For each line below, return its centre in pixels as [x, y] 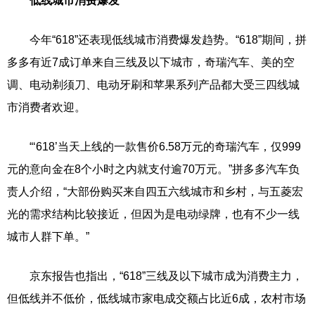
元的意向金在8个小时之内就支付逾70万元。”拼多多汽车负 [153, 169]
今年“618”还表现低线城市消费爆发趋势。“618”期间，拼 [157, 40]
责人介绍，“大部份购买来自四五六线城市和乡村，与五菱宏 [155, 192]
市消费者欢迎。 [46, 107]
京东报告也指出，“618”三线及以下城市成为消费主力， [155, 276]
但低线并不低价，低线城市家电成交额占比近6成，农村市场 [156, 298]
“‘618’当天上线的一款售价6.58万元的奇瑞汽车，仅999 [154, 147]
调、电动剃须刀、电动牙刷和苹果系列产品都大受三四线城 [153, 85]
